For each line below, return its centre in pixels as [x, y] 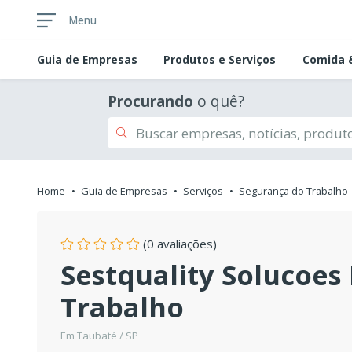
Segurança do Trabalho [293, 191]
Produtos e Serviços [220, 60]
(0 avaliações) [178, 244]
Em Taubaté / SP [99, 336]
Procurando [150, 102]
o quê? [219, 102]
